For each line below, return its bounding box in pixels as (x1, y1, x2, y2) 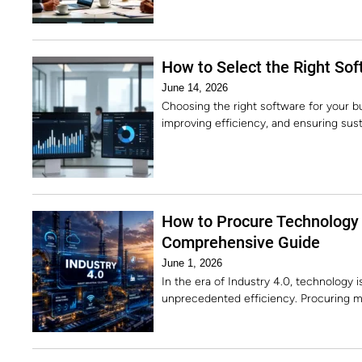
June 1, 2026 (162, 257, 222, 269)
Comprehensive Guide (162, 233, 320, 252)
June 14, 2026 (162, 82, 228, 94)
